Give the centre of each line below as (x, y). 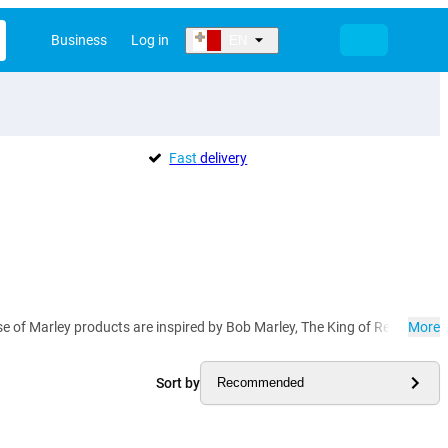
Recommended (260, 383)
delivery (222, 158)
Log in (150, 40)
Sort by (178, 382)
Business (79, 40)
